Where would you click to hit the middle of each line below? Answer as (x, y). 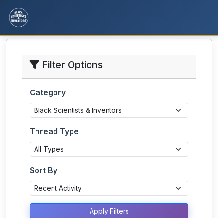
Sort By (44, 170)
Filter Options (71, 65)
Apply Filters (109, 211)
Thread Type (54, 131)
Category (48, 92)
